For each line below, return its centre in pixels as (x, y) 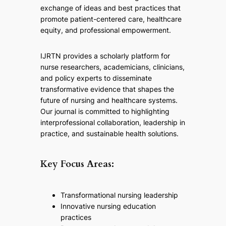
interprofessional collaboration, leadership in (112, 123)
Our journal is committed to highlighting (105, 111)
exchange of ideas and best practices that (110, 8)
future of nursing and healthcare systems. (109, 100)
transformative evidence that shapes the (107, 89)
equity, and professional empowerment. (105, 30)
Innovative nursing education (108, 206)
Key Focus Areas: (77, 164)
